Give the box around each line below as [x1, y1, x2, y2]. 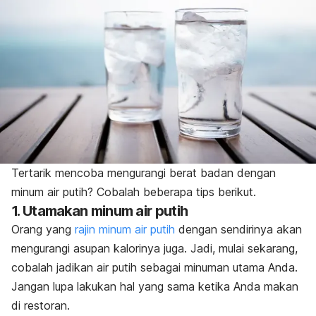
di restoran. [11, 298, 70, 313]
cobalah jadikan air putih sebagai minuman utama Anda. [11, 260, 298, 275]
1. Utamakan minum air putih [11, 202, 188, 220]
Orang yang [11, 222, 75, 237]
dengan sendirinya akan [175, 222, 302, 237]
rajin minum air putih [75, 222, 175, 237]
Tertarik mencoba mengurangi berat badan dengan [11, 166, 276, 181]
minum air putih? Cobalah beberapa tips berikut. [11, 185, 256, 200]
